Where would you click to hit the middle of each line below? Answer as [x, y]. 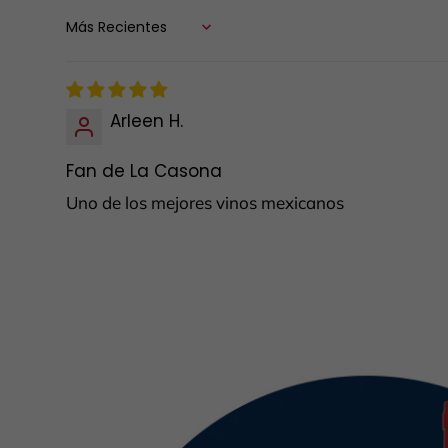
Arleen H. [146, 120]
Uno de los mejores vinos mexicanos [205, 202]
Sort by [87, 35]
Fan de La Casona [144, 170]
